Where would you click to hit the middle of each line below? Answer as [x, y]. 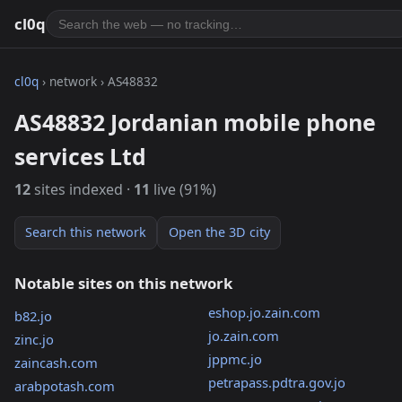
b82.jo [33, 316]
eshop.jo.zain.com [264, 313]
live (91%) [183, 190]
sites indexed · [82, 190]
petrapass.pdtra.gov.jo [276, 383]
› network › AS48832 [98, 81]
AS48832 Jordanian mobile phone [195, 122]
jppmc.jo [235, 359]
